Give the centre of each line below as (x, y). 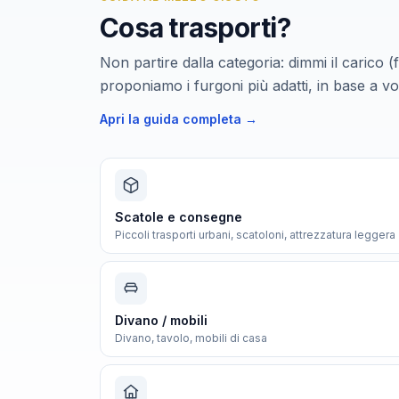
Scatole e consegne (179, 217)
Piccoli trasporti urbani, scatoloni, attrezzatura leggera (255, 235)
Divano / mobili (161, 320)
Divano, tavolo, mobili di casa (191, 338)
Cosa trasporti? (195, 28)
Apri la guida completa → (179, 119)
